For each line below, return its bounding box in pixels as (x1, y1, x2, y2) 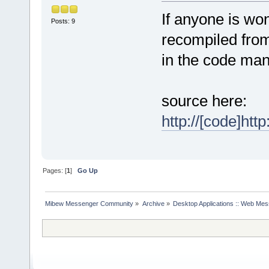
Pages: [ (43, 167, 67, 175)
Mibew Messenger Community (45, 200, 134, 208)
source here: (161, 92, 247, 110)
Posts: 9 (50, 17, 75, 25)
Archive (142, 200, 165, 208)
